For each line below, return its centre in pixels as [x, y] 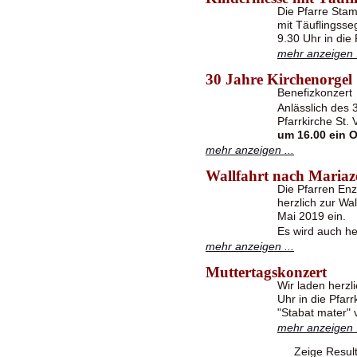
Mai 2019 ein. [312, 217]
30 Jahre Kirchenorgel [279, 80]
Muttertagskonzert [266, 273]
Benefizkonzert [315, 93]
